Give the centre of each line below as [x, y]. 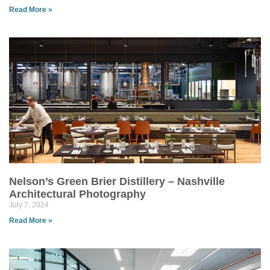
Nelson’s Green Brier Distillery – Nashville [117, 181]
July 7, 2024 [29, 205]
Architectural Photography [77, 194]
